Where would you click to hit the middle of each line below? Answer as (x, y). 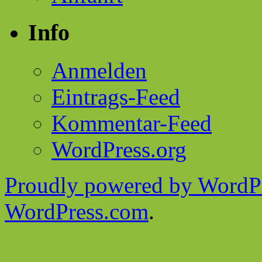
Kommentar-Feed (132, 123)
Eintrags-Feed (116, 97)
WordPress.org (119, 150)
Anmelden (99, 71)
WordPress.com (77, 212)
